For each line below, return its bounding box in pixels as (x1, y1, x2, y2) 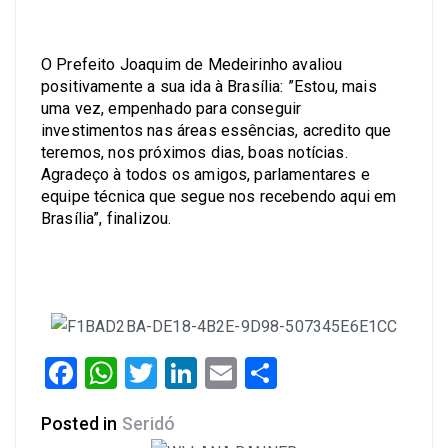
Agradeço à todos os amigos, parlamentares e (41, 165, 370, 184)
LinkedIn (197, 353, 316, 392)
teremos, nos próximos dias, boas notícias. (41, 143, 348, 162)
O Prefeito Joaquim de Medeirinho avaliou (41, 55, 343, 74)
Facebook (77, 353, 212, 392)
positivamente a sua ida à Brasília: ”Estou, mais (41, 77, 377, 96)
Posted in (41, 413, 122, 434)
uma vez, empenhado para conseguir (41, 99, 302, 118)
